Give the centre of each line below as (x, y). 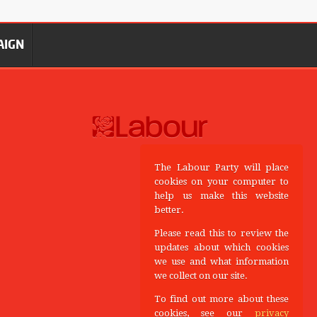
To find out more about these (221, 299)
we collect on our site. (201, 276)
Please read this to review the (221, 233)
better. (169, 210)
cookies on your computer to (221, 181)
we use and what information (221, 261)
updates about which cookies (221, 247)
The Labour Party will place (221, 167)
